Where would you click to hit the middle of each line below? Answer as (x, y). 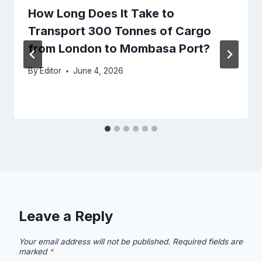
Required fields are (208, 242)
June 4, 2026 (99, 71)
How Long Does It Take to (101, 13)
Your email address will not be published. (94, 242)
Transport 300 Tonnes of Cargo (120, 31)
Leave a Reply (66, 216)
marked (34, 252)
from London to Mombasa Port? (119, 48)
